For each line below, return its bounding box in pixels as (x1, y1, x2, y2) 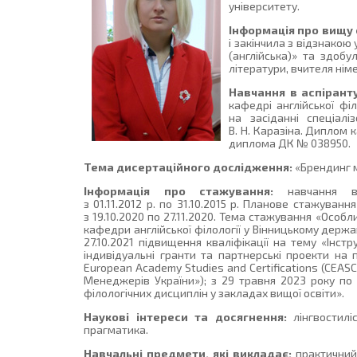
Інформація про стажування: (84, 184, 274, 198)
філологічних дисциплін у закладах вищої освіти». (84, 286, 345, 300)
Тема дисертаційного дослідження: (84, 160, 293, 175)
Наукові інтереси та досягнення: (84, 310, 287, 324)
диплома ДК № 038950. (229, 136, 351, 151)
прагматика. (84, 323, 149, 337)
